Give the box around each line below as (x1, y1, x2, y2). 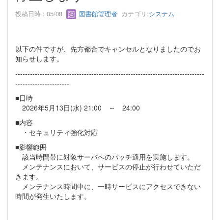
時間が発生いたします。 (15, 191, 91, 201)
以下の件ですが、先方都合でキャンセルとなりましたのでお (15, 44, 201, 54)
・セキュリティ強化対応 (15, 127, 98, 137)
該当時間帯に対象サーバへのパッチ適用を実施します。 (15, 152, 194, 162)
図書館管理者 (77, 8, 117, 18)
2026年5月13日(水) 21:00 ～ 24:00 (15, 103, 140, 113)
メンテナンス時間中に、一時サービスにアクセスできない (15, 181, 201, 192)
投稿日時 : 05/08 (15, 8, 66, 18)
